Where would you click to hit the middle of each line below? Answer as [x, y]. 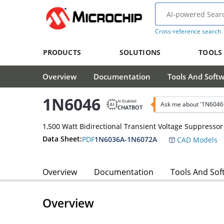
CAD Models [196, 139]
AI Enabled [127, 100]
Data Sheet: [62, 139]
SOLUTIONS [140, 52]
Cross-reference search [188, 31]
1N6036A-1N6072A [126, 139]
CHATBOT [130, 107]
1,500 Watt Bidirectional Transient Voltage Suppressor [133, 126]
